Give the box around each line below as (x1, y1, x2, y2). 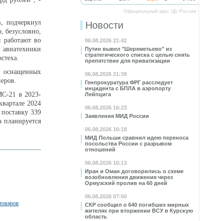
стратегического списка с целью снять (85, 52, 190, 58)
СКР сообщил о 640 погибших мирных (85, 202, 189, 208)
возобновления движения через (85, 174, 173, 180)
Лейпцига (85, 91, 111, 97)
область (85, 214, 107, 220)
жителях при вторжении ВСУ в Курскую (85, 208, 193, 214)
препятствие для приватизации (85, 58, 170, 64)
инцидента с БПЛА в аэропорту (85, 85, 171, 91)
